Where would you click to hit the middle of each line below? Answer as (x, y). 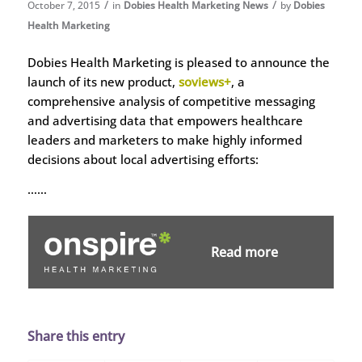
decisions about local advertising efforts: (143, 159)
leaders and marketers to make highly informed (164, 139)
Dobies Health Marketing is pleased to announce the (178, 62)
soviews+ (204, 81)
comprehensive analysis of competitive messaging (171, 101)
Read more (244, 252)
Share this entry (76, 336)
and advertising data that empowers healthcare (165, 120)
